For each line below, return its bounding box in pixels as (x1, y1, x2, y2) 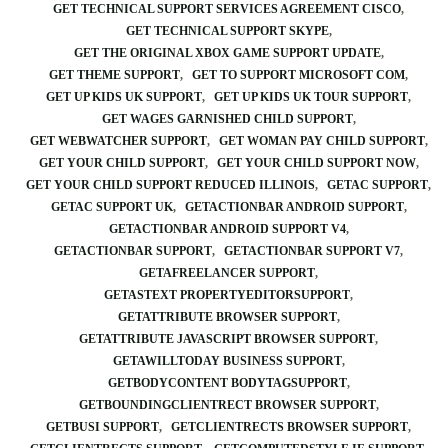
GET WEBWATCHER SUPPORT (29, 134, 207, 148)
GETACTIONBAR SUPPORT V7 (224, 244, 400, 258)
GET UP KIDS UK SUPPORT (46, 90, 202, 104)
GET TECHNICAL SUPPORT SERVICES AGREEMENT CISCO (53, 2, 401, 16)
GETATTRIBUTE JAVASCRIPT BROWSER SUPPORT (79, 332, 375, 346)
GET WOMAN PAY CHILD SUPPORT (218, 134, 425, 148)
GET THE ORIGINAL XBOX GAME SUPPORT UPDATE (73, 46, 381, 60)
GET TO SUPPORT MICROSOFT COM (192, 68, 405, 82)
